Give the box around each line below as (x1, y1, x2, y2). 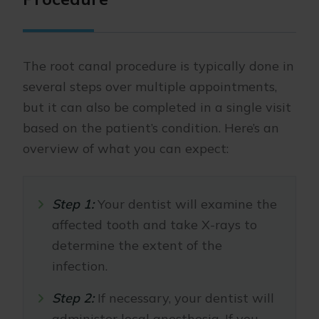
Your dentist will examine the (94, 196, 277, 212)
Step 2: (52, 290, 94, 306)
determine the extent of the (52, 237, 222, 253)
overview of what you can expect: (23, 140, 229, 157)
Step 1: (52, 196, 94, 212)
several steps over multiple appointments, (23, 78, 277, 95)
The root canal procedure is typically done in (23, 58, 294, 74)
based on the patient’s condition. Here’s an (23, 120, 279, 136)
